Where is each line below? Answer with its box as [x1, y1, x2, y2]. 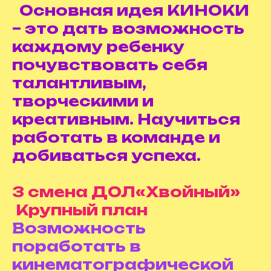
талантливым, [12, 74, 146, 92]
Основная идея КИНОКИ [12, 1, 249, 19]
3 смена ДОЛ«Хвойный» [12, 183, 240, 201]
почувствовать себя [12, 56, 207, 74]
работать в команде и [12, 128, 220, 146]
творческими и [12, 92, 154, 110]
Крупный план [12, 201, 148, 219]
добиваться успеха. [12, 146, 201, 165]
